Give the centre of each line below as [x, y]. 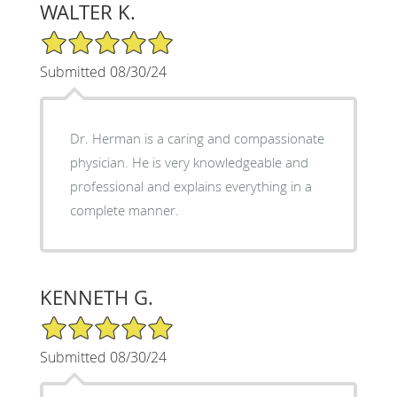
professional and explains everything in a [191, 186]
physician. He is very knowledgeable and [189, 162]
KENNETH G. [96, 297]
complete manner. [124, 210]
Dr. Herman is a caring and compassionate [197, 138]
